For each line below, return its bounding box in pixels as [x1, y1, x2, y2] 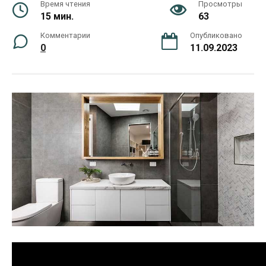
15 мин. [40, 11, 74, 22]
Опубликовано [190, 31, 242, 40]
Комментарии [40, 31, 90, 40]
